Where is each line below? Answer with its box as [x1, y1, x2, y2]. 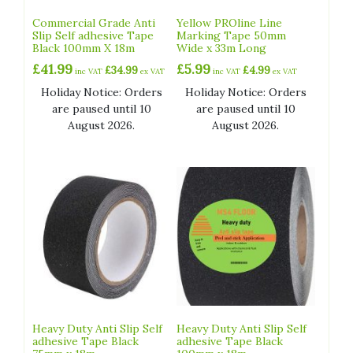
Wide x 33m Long [176, 41, 267, 56]
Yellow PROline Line [176, 16, 283, 31]
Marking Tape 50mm [176, 28, 287, 43]
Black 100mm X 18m [32, 41, 135, 56]
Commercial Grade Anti [32, 16, 155, 31]
